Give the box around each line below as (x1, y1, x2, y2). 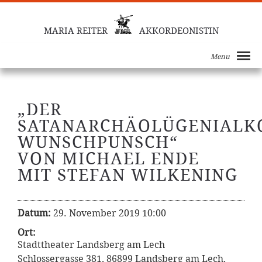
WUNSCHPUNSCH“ (18, 133, 178, 152)
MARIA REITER (43, 26, 108, 36)
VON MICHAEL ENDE (18, 149, 199, 168)
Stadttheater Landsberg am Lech (18, 239, 165, 250)
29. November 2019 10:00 (53, 208, 166, 219)
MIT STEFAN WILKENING (18, 166, 238, 185)
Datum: (18, 208, 51, 219)
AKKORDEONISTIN (139, 26, 219, 36)
